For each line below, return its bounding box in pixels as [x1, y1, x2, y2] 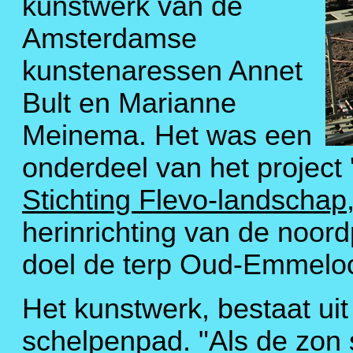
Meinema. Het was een [22, 119, 312, 151]
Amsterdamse [22, 22, 197, 54]
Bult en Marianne [22, 87, 236, 119]
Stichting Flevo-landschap [22, 184, 347, 216]
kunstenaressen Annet [22, 54, 303, 87]
